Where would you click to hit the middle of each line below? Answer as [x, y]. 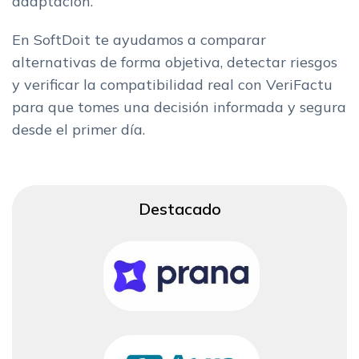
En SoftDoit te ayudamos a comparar [139, 39]
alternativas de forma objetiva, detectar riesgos [175, 62]
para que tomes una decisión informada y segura [179, 107]
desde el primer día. [79, 129]
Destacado [179, 208]
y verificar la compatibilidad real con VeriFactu [172, 84]
